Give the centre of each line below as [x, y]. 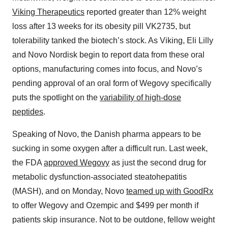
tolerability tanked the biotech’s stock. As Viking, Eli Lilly [113, 41]
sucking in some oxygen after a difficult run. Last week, [110, 149]
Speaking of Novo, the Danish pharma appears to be [107, 134]
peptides [28, 112]
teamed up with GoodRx [170, 191]
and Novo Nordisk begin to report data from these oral [108, 55]
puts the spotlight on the [56, 98]
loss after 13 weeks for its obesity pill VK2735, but [101, 26]
